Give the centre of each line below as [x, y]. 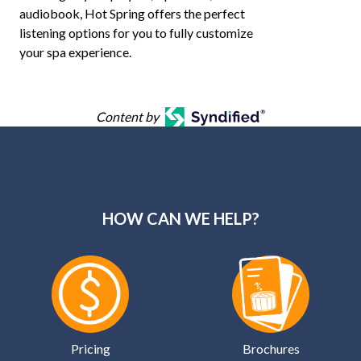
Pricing [90, 349]
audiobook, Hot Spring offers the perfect [132, 13]
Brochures [271, 349]
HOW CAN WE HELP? [180, 218]
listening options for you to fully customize [136, 33]
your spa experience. [75, 52]
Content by [127, 116]
